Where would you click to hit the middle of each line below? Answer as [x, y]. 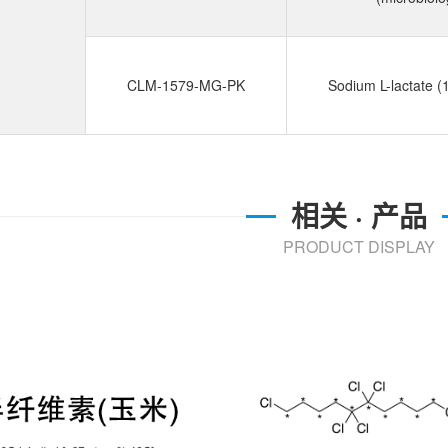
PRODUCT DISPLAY [359, 246]
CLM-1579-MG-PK [185, 85]
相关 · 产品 [359, 215]
